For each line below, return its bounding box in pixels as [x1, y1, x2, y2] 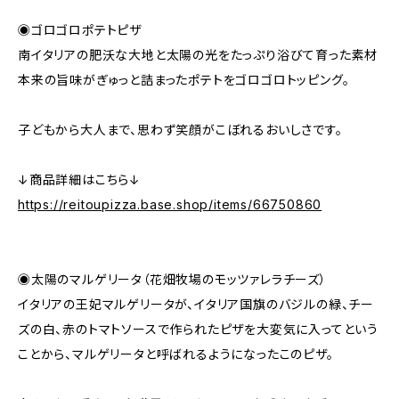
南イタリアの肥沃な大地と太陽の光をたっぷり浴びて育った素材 [18, 46, 379, 62]
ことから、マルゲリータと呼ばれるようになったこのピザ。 [18, 346, 334, 362]
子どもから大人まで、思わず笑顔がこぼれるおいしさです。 [18, 121, 343, 137]
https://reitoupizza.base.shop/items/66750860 [18, 196, 322, 212]
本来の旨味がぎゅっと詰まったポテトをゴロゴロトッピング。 [18, 71, 350, 87]
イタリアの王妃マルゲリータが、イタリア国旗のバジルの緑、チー [18, 296, 374, 312]
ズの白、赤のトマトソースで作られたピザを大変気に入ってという [18, 321, 379, 337]
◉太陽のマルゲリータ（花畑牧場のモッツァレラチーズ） [18, 271, 327, 287]
